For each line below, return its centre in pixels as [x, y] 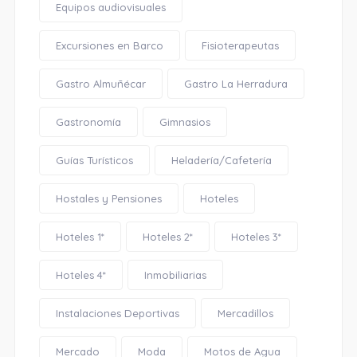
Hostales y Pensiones [108, 198]
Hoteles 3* [256, 237]
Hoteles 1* [80, 237]
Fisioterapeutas [240, 45]
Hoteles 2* [167, 237]
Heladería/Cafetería [221, 160]
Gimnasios [184, 122]
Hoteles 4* [80, 275]
